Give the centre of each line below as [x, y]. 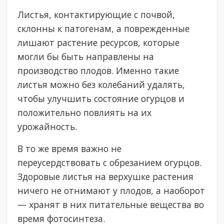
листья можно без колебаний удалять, [101, 85]
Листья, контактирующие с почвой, [96, 15]
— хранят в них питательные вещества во [111, 205]
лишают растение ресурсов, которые [99, 43]
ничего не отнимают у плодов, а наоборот [111, 191]
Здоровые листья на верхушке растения [106, 177]
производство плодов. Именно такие [98, 71]
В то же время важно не [70, 149]
